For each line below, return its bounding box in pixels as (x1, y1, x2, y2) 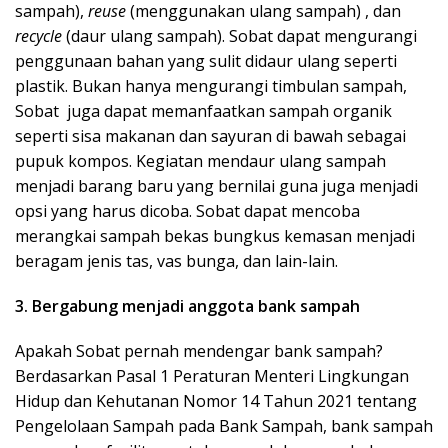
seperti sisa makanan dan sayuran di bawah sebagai (15, 125, 406, 147)
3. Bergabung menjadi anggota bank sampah (15, 295, 360, 317)
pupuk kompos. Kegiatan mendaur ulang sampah (15, 150, 386, 172)
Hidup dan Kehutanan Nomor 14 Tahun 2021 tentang (15, 390, 417, 412)
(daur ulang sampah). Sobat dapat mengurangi (62, 25, 417, 47)
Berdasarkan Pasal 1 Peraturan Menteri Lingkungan (15, 365, 409, 387)
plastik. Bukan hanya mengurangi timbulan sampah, (15, 75, 407, 97)
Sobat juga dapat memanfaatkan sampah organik (15, 100, 392, 122)
